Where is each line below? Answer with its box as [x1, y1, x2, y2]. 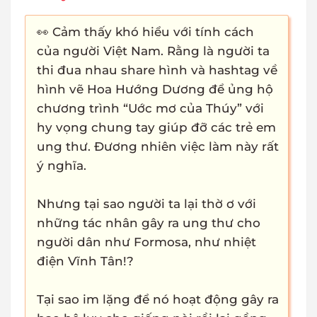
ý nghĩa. [37, 158, 86, 173]
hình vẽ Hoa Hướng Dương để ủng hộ [37, 82, 273, 97]
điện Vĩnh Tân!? [37, 254, 134, 269]
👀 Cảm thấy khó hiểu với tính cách [37, 25, 254, 40]
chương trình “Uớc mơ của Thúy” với [37, 101, 264, 116]
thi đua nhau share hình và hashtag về [37, 63, 277, 78]
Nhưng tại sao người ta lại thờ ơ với [37, 197, 256, 212]
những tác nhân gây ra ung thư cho [37, 216, 260, 231]
